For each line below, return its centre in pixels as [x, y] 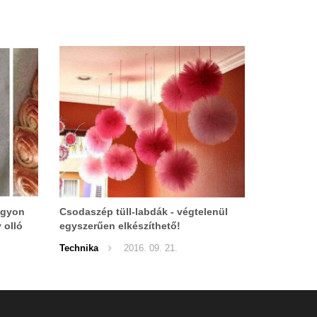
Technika [79, 248]
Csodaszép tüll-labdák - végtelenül [143, 211]
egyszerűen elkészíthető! [120, 225]
